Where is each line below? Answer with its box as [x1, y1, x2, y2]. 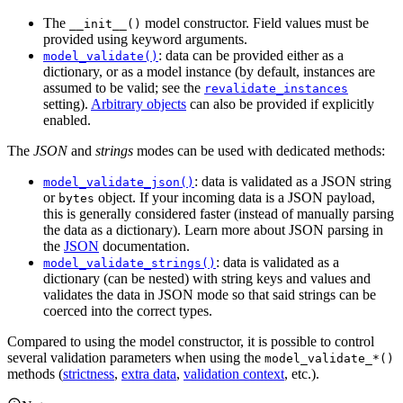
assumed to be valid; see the [43, 79, 204, 95]
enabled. [43, 112, 91, 128]
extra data [121, 365, 176, 381]
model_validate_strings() [43, 255, 216, 270]
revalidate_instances [204, 81, 348, 95]
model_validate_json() [43, 175, 194, 189]
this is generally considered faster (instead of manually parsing [43, 205, 394, 221]
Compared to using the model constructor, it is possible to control [7, 333, 374, 349]
